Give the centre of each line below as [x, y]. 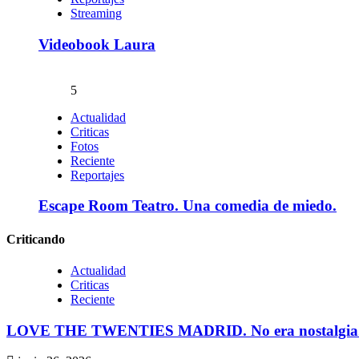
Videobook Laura [97, 44]
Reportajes [97, 175]
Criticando [36, 239]
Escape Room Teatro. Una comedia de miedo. [188, 206]
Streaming [96, 14]
